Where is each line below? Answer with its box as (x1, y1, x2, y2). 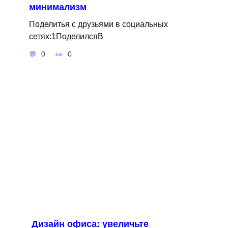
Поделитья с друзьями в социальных (28, 19, 168, 29)
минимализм (28, 2, 87, 13)
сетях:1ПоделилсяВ (28, 32, 103, 41)
